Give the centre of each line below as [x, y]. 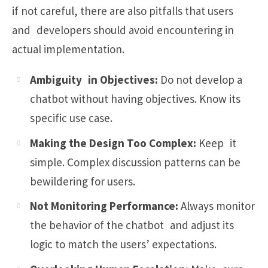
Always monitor [217, 206]
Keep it [216, 143]
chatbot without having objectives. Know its [135, 99]
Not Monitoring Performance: [104, 206]
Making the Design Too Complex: [113, 143]
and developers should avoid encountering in [123, 30]
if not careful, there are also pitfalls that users [123, 11]
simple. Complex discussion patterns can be [138, 162]
